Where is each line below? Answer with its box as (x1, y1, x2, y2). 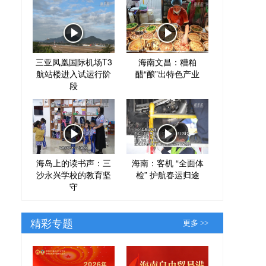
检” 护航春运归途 (135, 168, 199, 180)
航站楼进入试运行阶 (36, 67, 111, 80)
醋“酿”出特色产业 (135, 67, 199, 80)
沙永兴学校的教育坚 (36, 168, 111, 180)
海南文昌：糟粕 (138, 55, 197, 68)
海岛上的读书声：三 (36, 156, 111, 169)
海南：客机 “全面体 (131, 156, 204, 169)
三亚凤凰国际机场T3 (35, 55, 112, 68)
